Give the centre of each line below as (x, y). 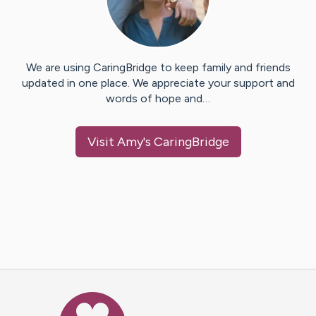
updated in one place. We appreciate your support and (158, 83)
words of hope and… (158, 99)
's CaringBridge (186, 142)
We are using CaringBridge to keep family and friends (158, 68)
